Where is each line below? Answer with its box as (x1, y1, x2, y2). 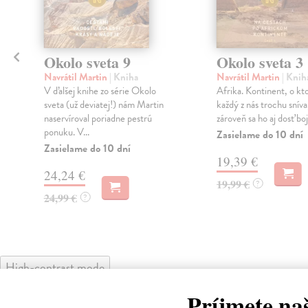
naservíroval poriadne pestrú (43, 110, 152, 126)
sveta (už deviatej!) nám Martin (43, 96, 164, 112)
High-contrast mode (5, 257, 104, 276)
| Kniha (109, 69, 138, 85)
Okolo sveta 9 (43, 50, 131, 74)
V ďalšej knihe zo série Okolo (43, 82, 156, 98)
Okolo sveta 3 (216, 50, 303, 74)
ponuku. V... (43, 124, 89, 140)
